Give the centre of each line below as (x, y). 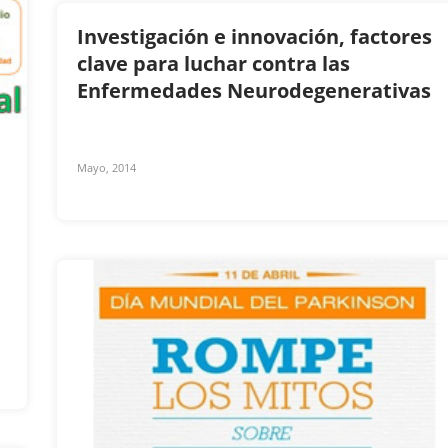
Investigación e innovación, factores (254, 36)
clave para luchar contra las (213, 63)
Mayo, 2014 (106, 167)
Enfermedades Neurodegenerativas (256, 90)
